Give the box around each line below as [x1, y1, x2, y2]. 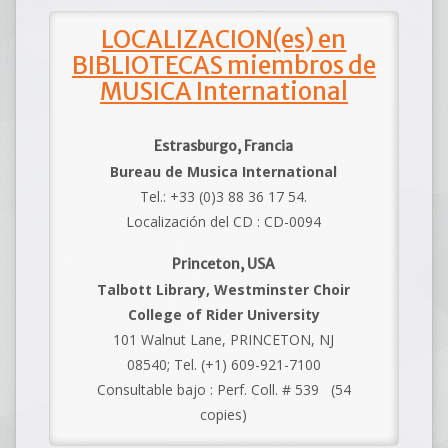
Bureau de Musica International [110, 161, 338, 181]
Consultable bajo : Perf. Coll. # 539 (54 [96, 379, 351, 399]
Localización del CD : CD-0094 [126, 211, 322, 231]
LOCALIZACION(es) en [101, 23, 347, 55]
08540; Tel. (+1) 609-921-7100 [126, 354, 321, 374]
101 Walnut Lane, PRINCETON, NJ [113, 329, 335, 349]
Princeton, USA [172, 254, 276, 273]
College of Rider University [127, 304, 320, 324]
